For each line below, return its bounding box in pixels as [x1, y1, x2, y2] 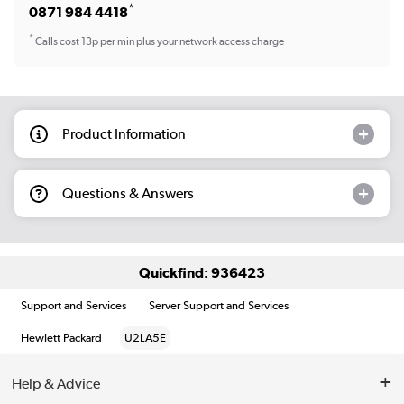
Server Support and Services [149, 298, 289, 313]
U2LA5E [124, 331, 167, 345]
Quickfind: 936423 [139, 263, 265, 281]
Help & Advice [12, 374, 101, 392]
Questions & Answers [62, 184, 194, 202]
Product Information [62, 124, 186, 142]
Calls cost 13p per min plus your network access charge [33, 35, 284, 49]
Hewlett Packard [21, 331, 103, 345]
